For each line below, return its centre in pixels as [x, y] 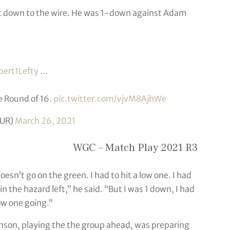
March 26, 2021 [45, 120]
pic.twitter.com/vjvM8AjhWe [110, 98]
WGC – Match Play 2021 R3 [135, 148]
